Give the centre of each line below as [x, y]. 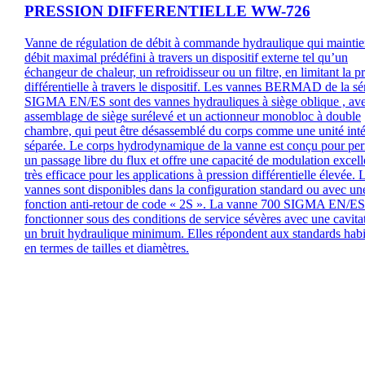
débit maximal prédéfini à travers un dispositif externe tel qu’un [186, 57]
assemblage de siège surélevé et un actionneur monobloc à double [193, 116]
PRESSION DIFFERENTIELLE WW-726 [167, 11]
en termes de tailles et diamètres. [107, 248]
